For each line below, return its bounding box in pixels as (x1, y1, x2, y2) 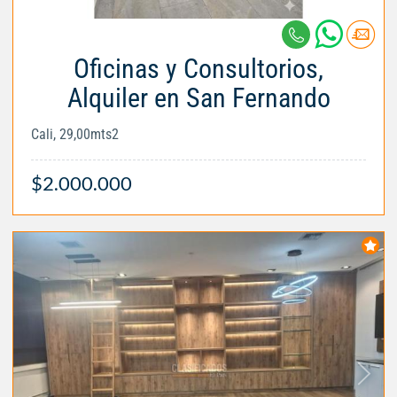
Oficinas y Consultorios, (74, 52, 323, 84)
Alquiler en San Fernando (66, 82, 331, 113)
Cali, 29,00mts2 (31, 125, 119, 143)
